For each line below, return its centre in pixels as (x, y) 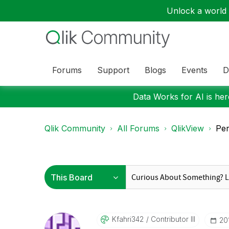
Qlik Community (75, 128)
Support (113, 70)
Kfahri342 (128, 219)
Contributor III (172, 219)
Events (194, 70)
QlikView (188, 128)
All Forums (138, 128)
